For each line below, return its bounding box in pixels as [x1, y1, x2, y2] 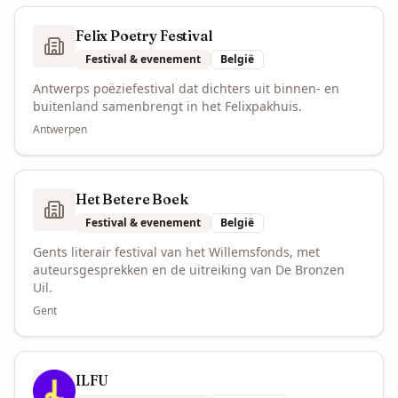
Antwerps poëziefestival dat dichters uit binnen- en [33, 80, 339, 97]
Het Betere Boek [76, 190, 188, 208]
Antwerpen [33, 122, 87, 137]
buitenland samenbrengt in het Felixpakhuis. [33, 98, 302, 115]
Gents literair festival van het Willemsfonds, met [33, 243, 320, 260]
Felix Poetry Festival [76, 27, 212, 44]
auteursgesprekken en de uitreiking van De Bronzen [33, 261, 345, 278]
